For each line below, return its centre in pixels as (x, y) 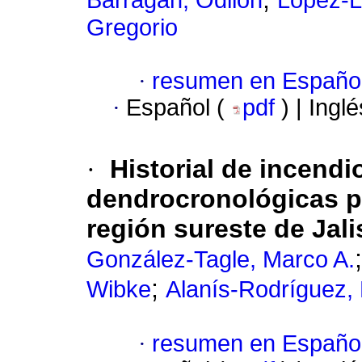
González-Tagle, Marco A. (221, 260)
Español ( (179, 108)
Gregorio (132, 28)
